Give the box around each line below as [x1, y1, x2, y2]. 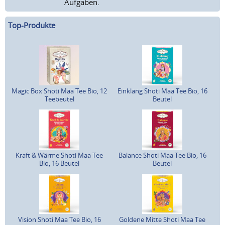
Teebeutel [44, 94, 74, 104]
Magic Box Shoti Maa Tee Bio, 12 [12, 86, 107, 96]
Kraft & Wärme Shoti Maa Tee [16, 151, 103, 160]
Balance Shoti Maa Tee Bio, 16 [118, 151, 206, 160]
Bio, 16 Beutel [39, 159, 80, 168]
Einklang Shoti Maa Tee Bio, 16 [117, 86, 207, 96]
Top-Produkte [8, 20, 55, 30]
